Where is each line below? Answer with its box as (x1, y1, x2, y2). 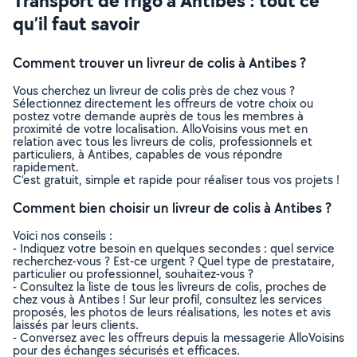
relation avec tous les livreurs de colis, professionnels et (13, 133, 312, 150)
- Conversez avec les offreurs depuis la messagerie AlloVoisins (13, 329, 344, 346)
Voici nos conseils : (13, 227, 112, 244)
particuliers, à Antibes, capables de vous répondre (13, 146, 283, 163)
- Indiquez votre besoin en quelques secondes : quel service (13, 240, 335, 257)
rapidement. (13, 159, 79, 175)
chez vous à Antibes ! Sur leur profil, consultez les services (13, 291, 322, 308)
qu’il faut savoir (13, 10, 139, 36)
